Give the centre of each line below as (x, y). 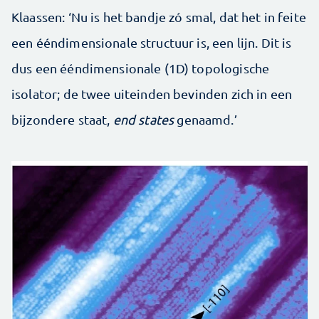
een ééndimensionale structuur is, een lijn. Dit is (152, 43)
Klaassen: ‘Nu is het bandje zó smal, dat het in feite (159, 17)
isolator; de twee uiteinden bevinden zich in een (152, 94)
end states (143, 120)
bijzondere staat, (62, 120)
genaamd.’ (205, 120)
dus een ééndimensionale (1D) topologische (141, 68)
